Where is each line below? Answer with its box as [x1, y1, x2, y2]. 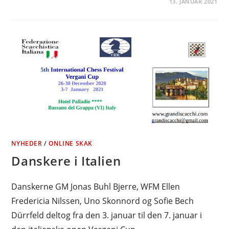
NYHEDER [11, 139, 42, 148]
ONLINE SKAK [49, 139, 93, 148]
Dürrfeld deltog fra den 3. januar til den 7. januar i [11, 210, 202, 221]
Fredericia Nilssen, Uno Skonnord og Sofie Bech [11, 195, 194, 207]
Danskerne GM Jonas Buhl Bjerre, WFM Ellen [11, 181, 180, 193]
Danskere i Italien [11, 152, 121, 170]
